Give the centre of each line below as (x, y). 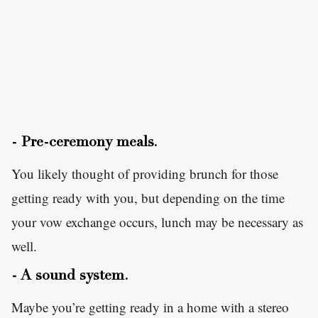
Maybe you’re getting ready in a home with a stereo (150, 307)
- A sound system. (70, 277)
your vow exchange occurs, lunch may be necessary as (157, 222)
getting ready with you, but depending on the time (148, 198)
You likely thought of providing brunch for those (145, 174)
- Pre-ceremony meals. (84, 144)
